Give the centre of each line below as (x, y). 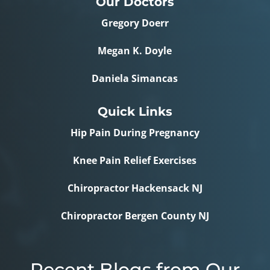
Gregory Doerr (135, 23)
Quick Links (135, 112)
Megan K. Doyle (135, 51)
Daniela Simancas (135, 79)
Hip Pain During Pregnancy (135, 133)
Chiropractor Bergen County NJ (135, 216)
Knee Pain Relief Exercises (135, 161)
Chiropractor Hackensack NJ (135, 188)
